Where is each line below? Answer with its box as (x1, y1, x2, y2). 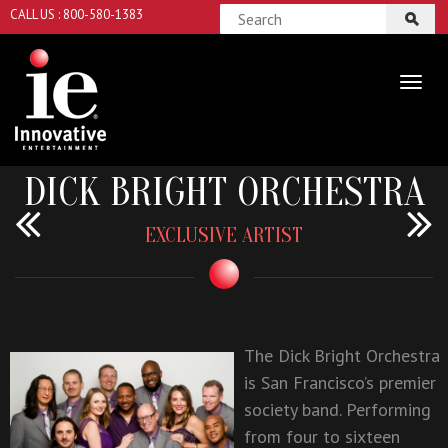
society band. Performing (244, 397, 431, 421)
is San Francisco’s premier (244, 370, 436, 394)
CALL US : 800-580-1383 (10, 6, 143, 23)
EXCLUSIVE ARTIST (145, 222, 303, 247)
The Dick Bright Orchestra (244, 343, 440, 367)
